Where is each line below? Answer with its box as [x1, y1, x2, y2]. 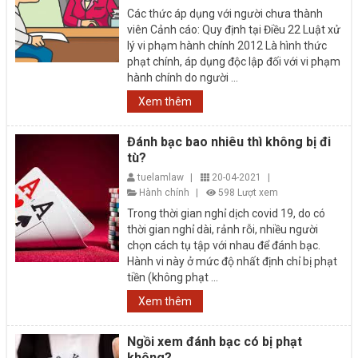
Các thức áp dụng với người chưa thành [127, 6, 324, 20]
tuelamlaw [137, 171, 187, 183]
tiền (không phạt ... [127, 270, 219, 284]
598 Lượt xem [218, 186, 279, 198]
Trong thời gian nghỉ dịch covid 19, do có [127, 206, 326, 220]
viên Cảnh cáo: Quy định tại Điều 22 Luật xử [127, 22, 341, 36]
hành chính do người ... [127, 70, 239, 84]
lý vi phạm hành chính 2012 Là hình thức [127, 38, 328, 52]
